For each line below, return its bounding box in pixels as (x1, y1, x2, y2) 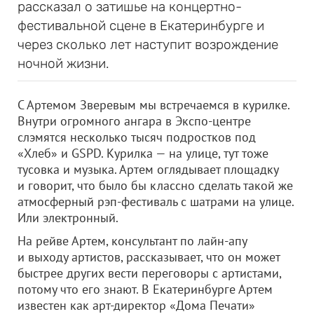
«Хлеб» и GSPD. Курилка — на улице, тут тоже (18, 145, 268, 161)
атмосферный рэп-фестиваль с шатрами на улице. (18, 193, 294, 210)
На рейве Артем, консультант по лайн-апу (18, 233, 247, 249)
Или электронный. (18, 210, 118, 226)
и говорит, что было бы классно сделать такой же (18, 177, 293, 193)
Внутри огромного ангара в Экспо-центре (18, 113, 251, 129)
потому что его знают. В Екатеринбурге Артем (18, 281, 273, 297)
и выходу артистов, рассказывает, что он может (18, 249, 280, 265)
